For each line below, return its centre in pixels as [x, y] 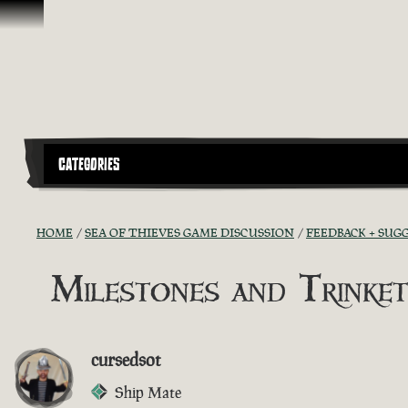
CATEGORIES [89, 164]
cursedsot [126, 359]
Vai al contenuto [60, 17]
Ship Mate [148, 392]
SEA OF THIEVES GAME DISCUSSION [189, 232]
